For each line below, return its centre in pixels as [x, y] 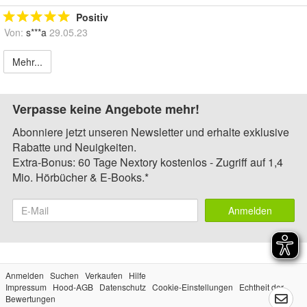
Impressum [26, 287]
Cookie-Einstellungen [193, 287]
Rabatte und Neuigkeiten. [74, 147]
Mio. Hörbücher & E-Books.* [81, 177]
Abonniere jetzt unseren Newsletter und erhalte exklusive [151, 132]
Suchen [64, 275]
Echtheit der [261, 287]
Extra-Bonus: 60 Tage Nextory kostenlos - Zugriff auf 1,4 [148, 162]
